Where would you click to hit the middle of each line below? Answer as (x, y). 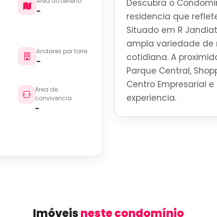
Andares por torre (62, 51)
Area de (46, 89)
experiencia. (151, 98)
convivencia (53, 98)
